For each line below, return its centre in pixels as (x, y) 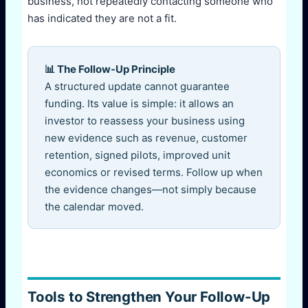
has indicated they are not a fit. (102, 18)
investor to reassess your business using (145, 120)
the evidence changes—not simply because (151, 189)
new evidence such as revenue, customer (146, 137)
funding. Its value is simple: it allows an (139, 103)
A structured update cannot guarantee (137, 86)
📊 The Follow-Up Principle (110, 69)
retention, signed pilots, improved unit (137, 155)
